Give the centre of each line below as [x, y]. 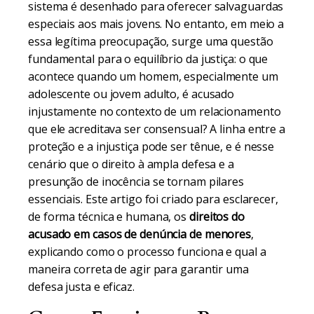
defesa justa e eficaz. [81, 287]
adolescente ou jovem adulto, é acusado [131, 94]
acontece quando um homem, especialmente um [153, 76]
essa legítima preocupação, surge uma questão [151, 41]
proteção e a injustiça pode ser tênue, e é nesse [151, 146]
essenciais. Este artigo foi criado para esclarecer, [153, 199]
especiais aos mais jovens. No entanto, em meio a [156, 24]
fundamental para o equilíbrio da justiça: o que [148, 59]
